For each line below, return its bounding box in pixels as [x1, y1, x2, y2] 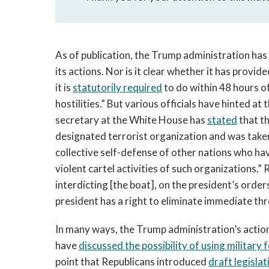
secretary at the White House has [55, 113, 207, 126]
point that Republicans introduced [55, 255, 208, 268]
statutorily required [73, 81, 162, 94]
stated [207, 113, 237, 126]
